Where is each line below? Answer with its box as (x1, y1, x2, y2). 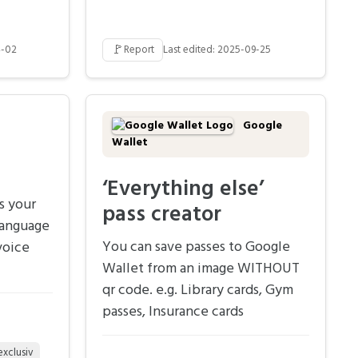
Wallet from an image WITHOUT (102, 257, 300, 281)
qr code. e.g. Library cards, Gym (102, 279, 293, 303)
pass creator (102, 198, 221, 233)
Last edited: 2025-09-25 (163, 42, 271, 59)
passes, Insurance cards (102, 300, 244, 324)
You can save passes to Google (102, 236, 290, 260)
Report (124, 42, 154, 59)
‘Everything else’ (102, 173, 264, 208)
